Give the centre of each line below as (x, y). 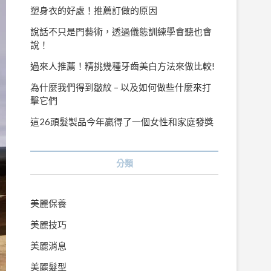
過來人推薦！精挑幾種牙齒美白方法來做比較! (122, 66)
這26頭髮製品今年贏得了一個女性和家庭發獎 (122, 122)
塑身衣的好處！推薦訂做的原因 (94, 10)
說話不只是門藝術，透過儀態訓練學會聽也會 (121, 31)
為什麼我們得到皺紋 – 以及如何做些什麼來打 (121, 87)
